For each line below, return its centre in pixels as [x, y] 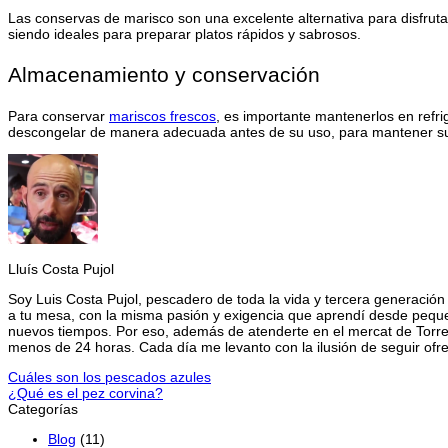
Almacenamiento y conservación [164, 74]
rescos [195, 115]
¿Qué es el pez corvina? [85, 392]
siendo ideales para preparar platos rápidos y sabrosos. [184, 33]
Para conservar [58, 115]
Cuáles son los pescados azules [109, 376]
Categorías [43, 408]
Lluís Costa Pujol [61, 268]
